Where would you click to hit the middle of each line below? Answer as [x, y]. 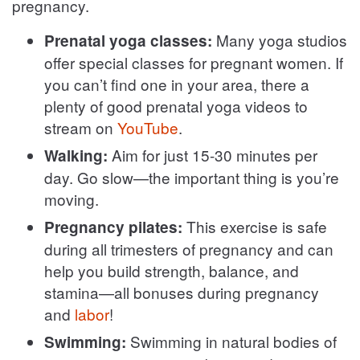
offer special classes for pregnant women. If [194, 62]
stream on [81, 127]
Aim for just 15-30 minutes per [215, 154]
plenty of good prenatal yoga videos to [176, 105]
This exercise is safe [255, 226]
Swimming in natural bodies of [233, 341]
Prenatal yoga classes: [128, 40]
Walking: [78, 155]
